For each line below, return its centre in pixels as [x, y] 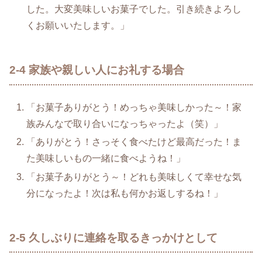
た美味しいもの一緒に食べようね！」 [106, 158]
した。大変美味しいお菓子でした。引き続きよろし [134, 9]
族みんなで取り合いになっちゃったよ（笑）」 [125, 124]
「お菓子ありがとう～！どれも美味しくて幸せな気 [134, 177]
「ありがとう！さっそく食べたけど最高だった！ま [134, 142]
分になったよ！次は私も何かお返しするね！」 [125, 193]
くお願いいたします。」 [78, 26]
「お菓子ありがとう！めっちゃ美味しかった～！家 [134, 108]
